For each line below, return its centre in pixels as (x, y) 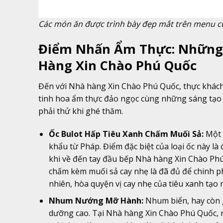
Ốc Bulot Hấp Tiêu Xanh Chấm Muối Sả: (126, 134)
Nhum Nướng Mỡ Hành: (96, 201)
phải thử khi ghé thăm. (81, 111)
